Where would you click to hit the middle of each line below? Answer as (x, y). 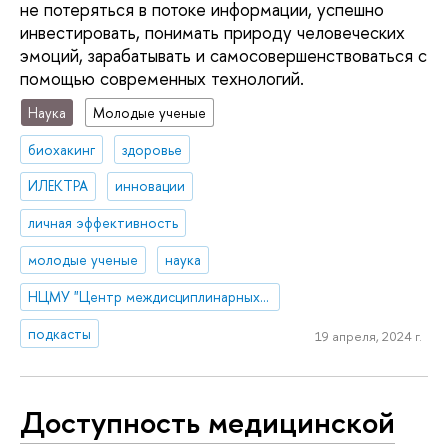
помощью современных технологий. (162, 79)
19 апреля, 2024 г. (368, 336)
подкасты (60, 333)
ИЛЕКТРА (58, 186)
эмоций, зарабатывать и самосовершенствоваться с (223, 56)
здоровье (152, 149)
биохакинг (62, 149)
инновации (150, 186)
